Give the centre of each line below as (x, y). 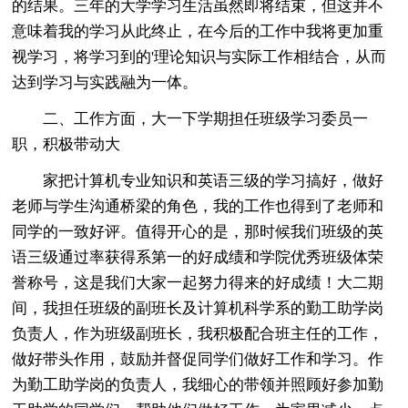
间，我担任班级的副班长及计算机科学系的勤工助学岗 (198, 308)
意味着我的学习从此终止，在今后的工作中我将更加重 (198, 31)
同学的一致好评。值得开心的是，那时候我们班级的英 (198, 231)
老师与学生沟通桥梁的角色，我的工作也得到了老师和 (198, 206)
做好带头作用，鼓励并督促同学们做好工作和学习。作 (198, 359)
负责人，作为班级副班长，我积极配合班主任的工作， (198, 333)
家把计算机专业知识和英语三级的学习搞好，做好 (198, 180)
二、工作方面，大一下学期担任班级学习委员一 (190, 118)
